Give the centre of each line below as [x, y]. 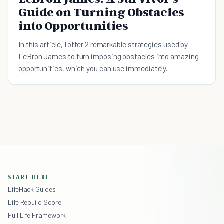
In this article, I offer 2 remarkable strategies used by [103, 44]
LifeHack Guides [32, 189]
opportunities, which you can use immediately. [93, 68]
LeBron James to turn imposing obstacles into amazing [109, 56]
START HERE [29, 177]
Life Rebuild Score [35, 202]
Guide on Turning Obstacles [101, 12]
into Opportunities [73, 25]
